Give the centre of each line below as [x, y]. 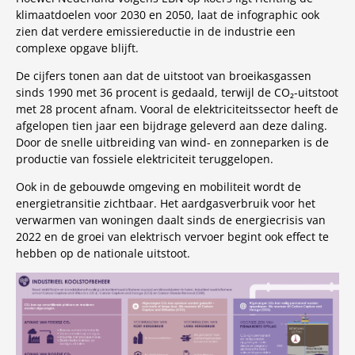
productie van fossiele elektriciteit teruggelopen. [145, 159]
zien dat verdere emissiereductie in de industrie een [156, 31]
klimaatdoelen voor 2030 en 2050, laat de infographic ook [168, 15]
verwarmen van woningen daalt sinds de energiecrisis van [171, 220]
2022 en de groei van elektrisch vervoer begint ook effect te [172, 237]
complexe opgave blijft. [77, 48]
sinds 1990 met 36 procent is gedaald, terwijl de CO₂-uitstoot [177, 92]
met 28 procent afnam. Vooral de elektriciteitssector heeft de [177, 109]
